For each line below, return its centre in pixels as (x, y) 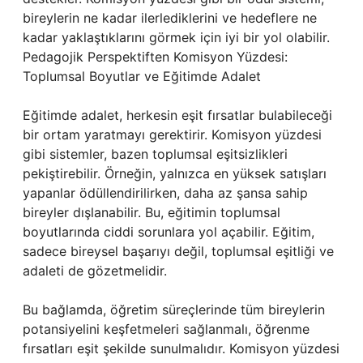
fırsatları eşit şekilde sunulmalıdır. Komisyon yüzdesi (181, 348)
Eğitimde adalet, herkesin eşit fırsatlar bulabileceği (177, 115)
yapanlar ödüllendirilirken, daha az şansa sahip (165, 193)
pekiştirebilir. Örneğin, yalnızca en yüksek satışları (175, 173)
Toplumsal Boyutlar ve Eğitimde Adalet (142, 76)
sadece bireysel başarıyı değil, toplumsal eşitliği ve (178, 251)
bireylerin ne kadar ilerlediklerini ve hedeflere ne (170, 18)
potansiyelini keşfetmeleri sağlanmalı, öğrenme (166, 329)
